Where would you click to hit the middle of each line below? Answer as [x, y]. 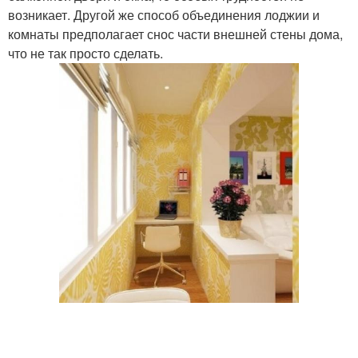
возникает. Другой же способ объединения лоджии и [164, 15]
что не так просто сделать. [86, 53]
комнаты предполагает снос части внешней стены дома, [175, 34]
